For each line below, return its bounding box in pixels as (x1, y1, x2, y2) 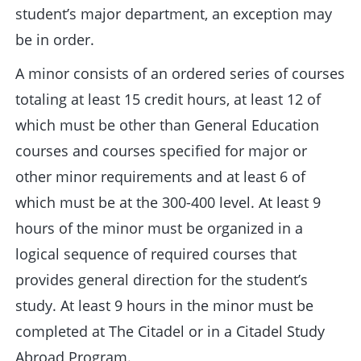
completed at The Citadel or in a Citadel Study (15, 322, 325, 341)
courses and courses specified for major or (15, 141, 307, 160)
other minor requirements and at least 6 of (15, 167, 305, 186)
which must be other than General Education (15, 115, 319, 135)
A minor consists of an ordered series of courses (15, 64, 345, 83)
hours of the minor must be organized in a (15, 218, 303, 238)
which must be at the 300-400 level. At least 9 (15, 193, 321, 212)
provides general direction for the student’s (15, 270, 308, 289)
